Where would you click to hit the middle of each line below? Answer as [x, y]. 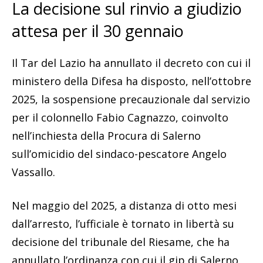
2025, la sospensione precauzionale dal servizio [131, 99]
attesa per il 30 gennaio [98, 31]
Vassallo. [33, 172]
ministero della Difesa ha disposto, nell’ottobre [131, 81]
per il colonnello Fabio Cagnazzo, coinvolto [120, 117]
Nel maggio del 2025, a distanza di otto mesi [124, 205]
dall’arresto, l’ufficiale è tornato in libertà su [123, 223]
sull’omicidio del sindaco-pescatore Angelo [119, 154]
